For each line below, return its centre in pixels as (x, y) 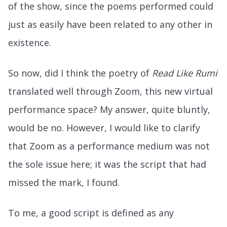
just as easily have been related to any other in (110, 24)
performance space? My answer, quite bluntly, (109, 109)
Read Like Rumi (185, 73)
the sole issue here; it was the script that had (107, 164)
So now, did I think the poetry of (80, 73)
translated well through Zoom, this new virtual (110, 91)
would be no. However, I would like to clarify (104, 127)
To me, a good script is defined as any (91, 213)
